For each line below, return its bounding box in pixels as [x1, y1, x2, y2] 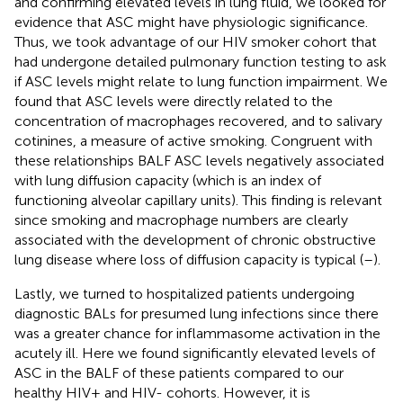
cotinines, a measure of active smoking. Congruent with [14, 131, 372, 149]
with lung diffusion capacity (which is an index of [14, 171, 321, 189]
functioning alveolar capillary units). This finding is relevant [14, 191, 382, 209]
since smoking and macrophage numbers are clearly [14, 210, 348, 228]
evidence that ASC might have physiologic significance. [14, 13, 368, 31]
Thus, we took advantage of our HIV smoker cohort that [14, 32, 377, 50]
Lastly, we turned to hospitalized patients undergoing [14, 284, 354, 302]
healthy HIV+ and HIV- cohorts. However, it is [14, 383, 310, 401]
